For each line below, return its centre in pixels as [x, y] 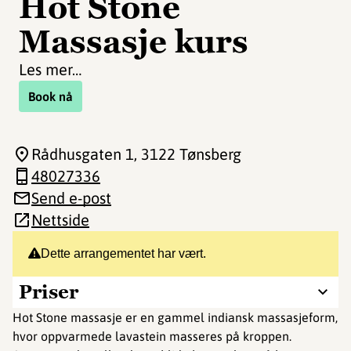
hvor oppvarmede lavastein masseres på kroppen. [152, 336]
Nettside [60, 220]
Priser [49, 292]
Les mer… [50, 69]
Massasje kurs [134, 42]
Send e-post [71, 198]
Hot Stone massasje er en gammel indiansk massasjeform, [175, 317]
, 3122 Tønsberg [188, 154]
